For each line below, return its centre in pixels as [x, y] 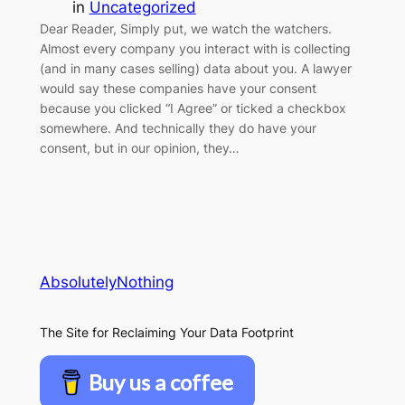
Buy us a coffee [160, 382]
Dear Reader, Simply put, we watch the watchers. [185, 29]
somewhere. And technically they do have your [178, 128]
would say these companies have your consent [178, 89]
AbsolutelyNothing [106, 283]
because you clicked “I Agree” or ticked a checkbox [193, 108]
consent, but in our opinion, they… [139, 148]
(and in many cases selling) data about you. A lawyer [195, 69]
